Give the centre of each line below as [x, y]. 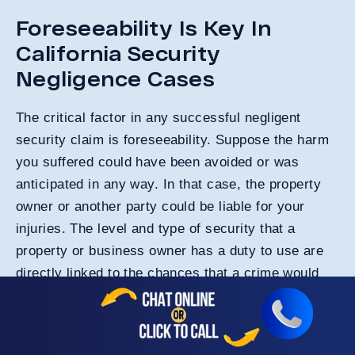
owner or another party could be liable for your [160, 206]
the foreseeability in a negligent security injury [160, 317]
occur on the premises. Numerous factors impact [169, 295]
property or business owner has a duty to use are [170, 250]
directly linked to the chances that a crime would [168, 273]
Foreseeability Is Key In [144, 27]
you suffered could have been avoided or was [158, 162]
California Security [118, 53]
